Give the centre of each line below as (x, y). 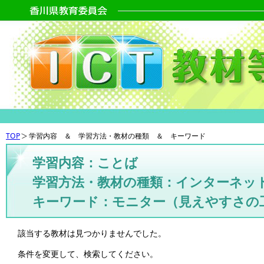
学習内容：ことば (85, 162)
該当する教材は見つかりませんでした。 (92, 233)
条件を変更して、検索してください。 (88, 254)
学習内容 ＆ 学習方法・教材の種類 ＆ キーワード (117, 136)
